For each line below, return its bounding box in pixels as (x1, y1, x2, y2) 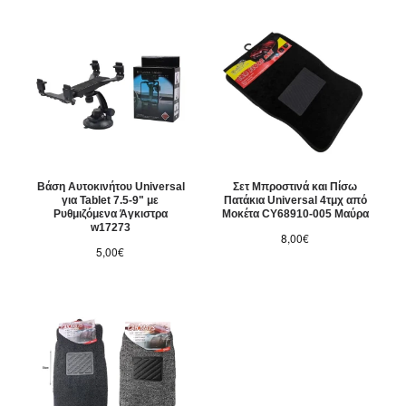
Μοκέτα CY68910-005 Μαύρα (221, 208, 369, 221)
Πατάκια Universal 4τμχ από (223, 194, 367, 208)
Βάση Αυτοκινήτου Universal (36, 180, 185, 194)
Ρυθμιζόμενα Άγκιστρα (53, 208, 168, 221)
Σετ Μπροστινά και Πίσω (233, 180, 358, 194)
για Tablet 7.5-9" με (62, 194, 159, 208)
